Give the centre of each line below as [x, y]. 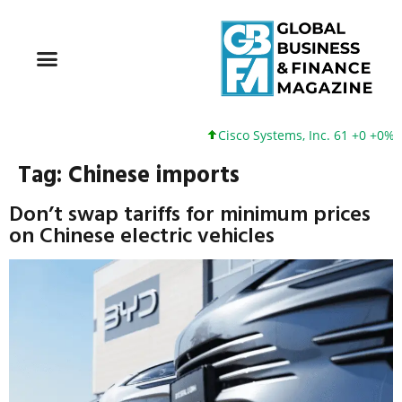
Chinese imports [154, 174]
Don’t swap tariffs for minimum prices [190, 213]
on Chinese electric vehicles [142, 235]
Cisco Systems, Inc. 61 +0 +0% [297, 135]
